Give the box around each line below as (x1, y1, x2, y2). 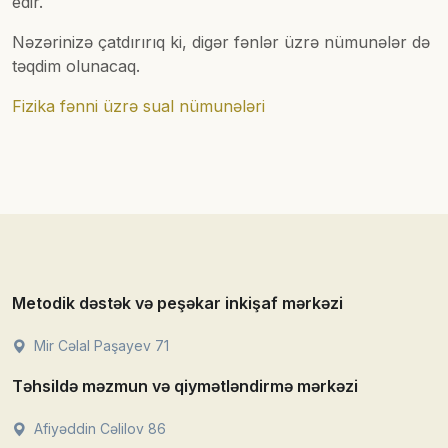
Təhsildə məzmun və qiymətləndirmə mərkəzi (12, 376, 358, 397)
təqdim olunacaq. (12, 56, 140, 77)
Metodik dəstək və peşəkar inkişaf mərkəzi (12, 293, 343, 314)
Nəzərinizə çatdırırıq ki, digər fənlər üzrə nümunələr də (12, 32, 430, 53)
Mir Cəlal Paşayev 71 (30, 337, 169, 355)
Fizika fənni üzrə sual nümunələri (12, 96, 265, 117)
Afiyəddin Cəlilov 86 (30, 420, 166, 438)
